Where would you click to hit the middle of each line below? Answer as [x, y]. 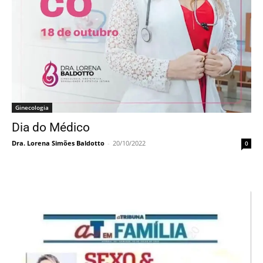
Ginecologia [32, 108]
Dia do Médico [51, 128]
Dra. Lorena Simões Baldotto [58, 143]
